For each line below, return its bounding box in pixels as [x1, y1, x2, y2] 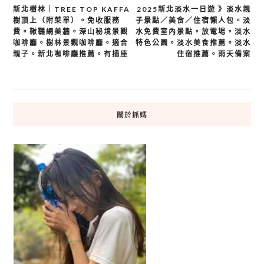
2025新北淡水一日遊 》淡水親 [137, 5, 252, 14]
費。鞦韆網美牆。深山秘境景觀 [12, 27, 128, 37]
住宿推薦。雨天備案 [177, 49, 252, 59]
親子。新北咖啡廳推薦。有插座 [12, 49, 128, 59]
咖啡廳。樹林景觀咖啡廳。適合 [12, 38, 128, 48]
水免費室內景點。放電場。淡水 [136, 27, 252, 37]
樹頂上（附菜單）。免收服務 [12, 16, 120, 25]
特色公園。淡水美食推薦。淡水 [136, 38, 252, 48]
